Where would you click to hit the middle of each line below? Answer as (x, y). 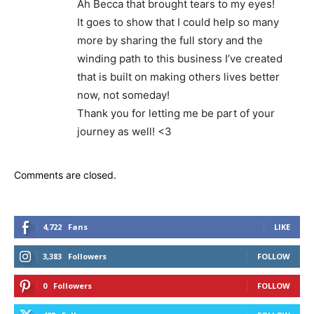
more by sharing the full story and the (170, 40)
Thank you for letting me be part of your (176, 113)
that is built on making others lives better (178, 77)
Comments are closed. (65, 175)
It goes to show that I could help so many (178, 22)
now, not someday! (123, 95)
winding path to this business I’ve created (180, 59)
